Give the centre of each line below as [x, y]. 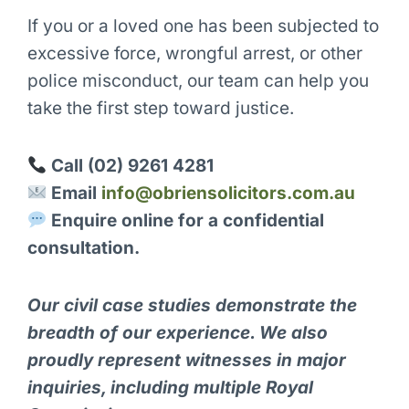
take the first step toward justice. [160, 108]
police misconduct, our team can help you [198, 80]
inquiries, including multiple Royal [170, 388]
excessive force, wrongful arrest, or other [194, 53]
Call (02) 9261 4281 [133, 165]
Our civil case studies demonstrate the [192, 306]
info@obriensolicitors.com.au [229, 193]
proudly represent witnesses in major [186, 361]
